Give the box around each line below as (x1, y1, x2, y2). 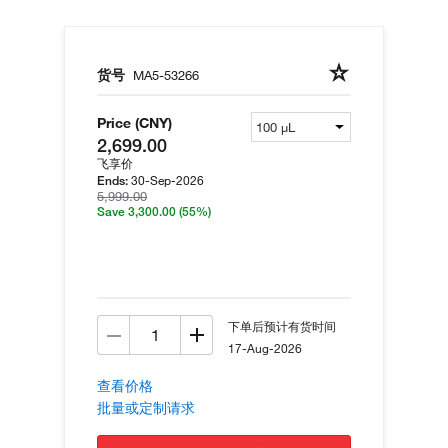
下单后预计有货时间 (228, 318, 336, 335)
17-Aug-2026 (228, 340, 302, 357)
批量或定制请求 (97, 399, 195, 418)
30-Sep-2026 (131, 172, 204, 189)
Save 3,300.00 (97, 204, 179, 220)
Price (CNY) (97, 114, 172, 133)
